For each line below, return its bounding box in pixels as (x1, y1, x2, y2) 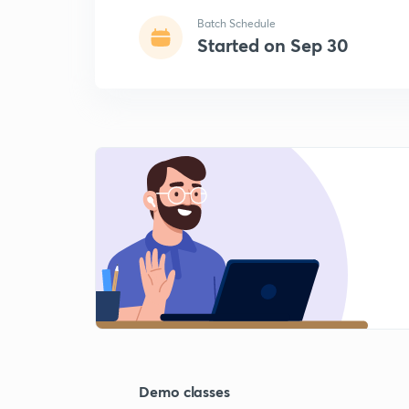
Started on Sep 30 (197, 33, 349, 58)
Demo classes (139, 382, 231, 401)
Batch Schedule (197, 16, 276, 30)
